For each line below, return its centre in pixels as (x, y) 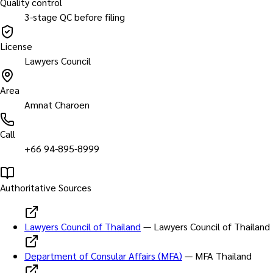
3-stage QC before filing (75, 16)
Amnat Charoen (57, 104)
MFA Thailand (223, 255)
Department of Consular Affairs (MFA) (103, 255)
